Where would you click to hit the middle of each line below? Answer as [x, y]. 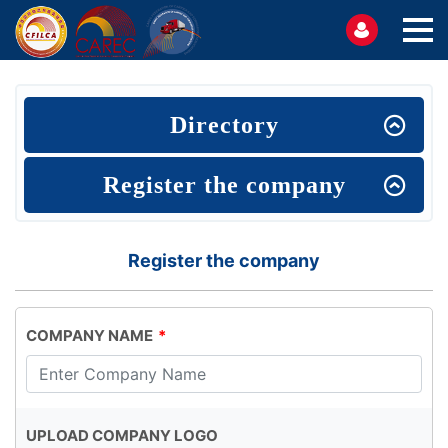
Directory [224, 125]
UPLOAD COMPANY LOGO [122, 435]
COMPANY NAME [89, 335]
